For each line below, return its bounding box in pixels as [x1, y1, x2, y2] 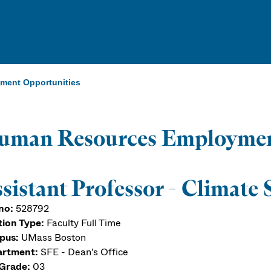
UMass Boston [21, 230, 86, 244]
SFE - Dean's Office [38, 244, 128, 259]
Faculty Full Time [47, 215, 121, 230]
